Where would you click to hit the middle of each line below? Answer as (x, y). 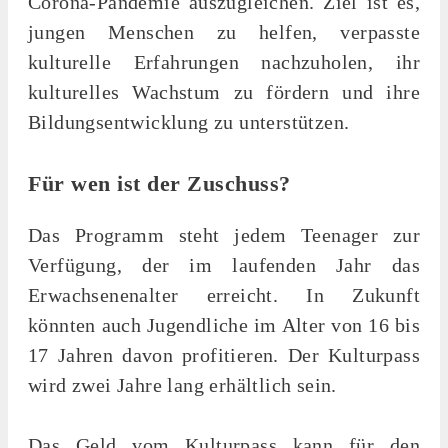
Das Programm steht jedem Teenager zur (224, 234)
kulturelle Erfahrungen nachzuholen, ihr (224, 61)
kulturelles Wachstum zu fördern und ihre (224, 91)
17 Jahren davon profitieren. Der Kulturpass (224, 354)
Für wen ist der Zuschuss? (159, 183)
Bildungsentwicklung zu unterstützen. (189, 121)
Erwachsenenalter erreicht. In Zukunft (224, 294)
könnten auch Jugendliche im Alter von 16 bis (224, 324)
